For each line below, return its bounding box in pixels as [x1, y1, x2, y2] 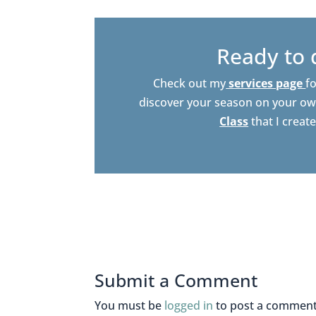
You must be [95, 298, 165, 314]
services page [229, 75, 303, 91]
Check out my [153, 75, 226, 91]
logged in [164, 298, 214, 314]
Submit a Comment [95, 268, 258, 293]
